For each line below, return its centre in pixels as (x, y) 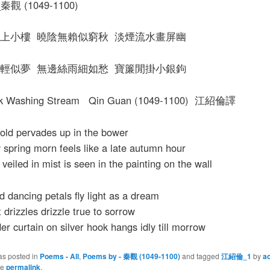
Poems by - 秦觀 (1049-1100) (131, 256)
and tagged (200, 256)
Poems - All (59, 256)
